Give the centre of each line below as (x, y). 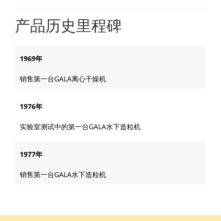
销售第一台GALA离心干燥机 (63, 78)
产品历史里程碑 (68, 25)
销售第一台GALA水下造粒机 (63, 174)
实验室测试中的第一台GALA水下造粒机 (80, 126)
